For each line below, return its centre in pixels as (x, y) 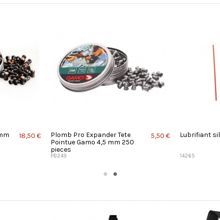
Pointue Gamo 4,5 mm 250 (92, 142)
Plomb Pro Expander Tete (91, 135)
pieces (61, 149)
